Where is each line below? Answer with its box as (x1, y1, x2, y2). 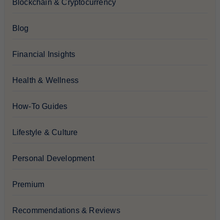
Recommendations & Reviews (12, 206, 120, 215)
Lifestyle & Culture (12, 128, 78, 137)
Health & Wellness (12, 76, 79, 85)
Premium (12, 180, 45, 189)
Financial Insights (12, 50, 76, 59)
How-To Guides (12, 102, 68, 111)
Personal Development (12, 154, 94, 163)
